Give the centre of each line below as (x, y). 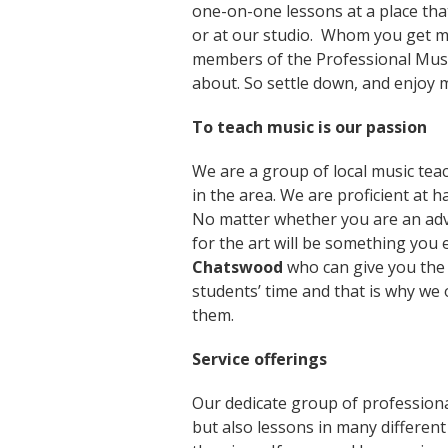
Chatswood (237, 267)
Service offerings (259, 359)
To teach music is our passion (309, 127)
